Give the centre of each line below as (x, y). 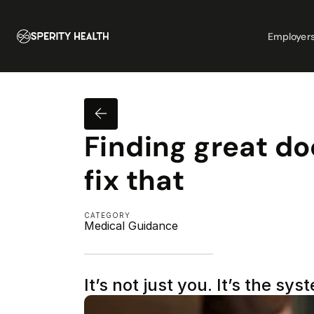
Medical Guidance (131, 226)
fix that (135, 180)
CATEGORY (107, 215)
